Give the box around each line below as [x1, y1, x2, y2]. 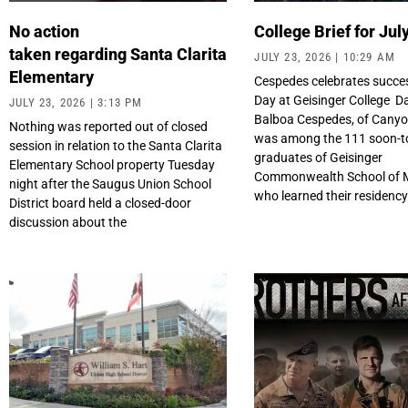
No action [9, 22, 79, 42]
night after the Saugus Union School [9, 177, 211, 192]
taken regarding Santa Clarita [9, 45, 227, 65]
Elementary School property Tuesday [9, 158, 215, 173]
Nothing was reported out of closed [9, 119, 208, 135]
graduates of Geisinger [254, 150, 383, 166]
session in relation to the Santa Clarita [9, 138, 222, 154]
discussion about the [9, 215, 127, 230]
